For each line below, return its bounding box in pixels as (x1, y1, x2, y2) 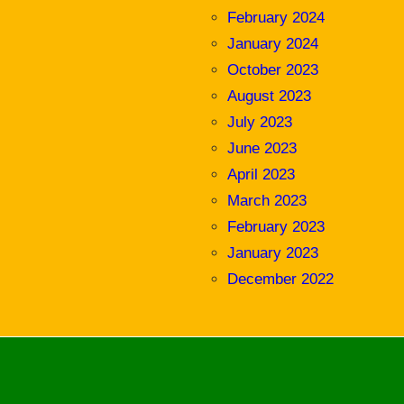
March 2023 (227, 192, 308, 210)
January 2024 (227, 35, 319, 53)
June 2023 (227, 140, 298, 158)
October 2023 (227, 61, 319, 79)
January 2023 (227, 244, 319, 262)
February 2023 (227, 218, 326, 236)
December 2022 (227, 271, 335, 289)
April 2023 (227, 166, 296, 184)
